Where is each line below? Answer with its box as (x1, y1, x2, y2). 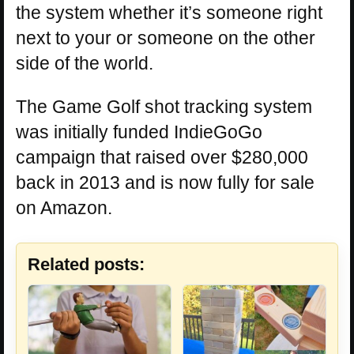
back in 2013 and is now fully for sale (16, 172, 314, 194)
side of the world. (16, 53, 153, 74)
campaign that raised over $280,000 (16, 147, 308, 168)
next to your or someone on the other (16, 28, 315, 49)
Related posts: (28, 254, 145, 275)
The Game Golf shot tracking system (16, 96, 312, 118)
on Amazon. (16, 198, 112, 219)
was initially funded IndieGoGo (16, 122, 262, 143)
